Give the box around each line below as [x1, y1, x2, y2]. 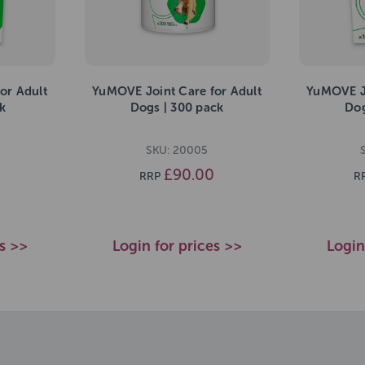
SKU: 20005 [146, 143, 208, 157]
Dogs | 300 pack [130, 100, 224, 116]
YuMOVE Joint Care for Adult [92, 84, 262, 99]
